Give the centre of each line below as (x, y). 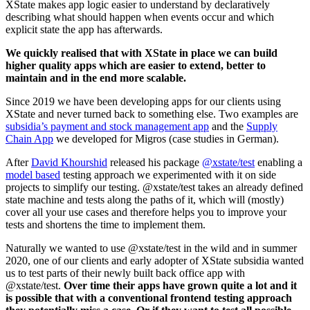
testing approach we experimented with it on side (168, 175)
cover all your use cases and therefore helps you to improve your (146, 212)
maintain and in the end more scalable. (96, 78)
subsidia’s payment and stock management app (107, 127)
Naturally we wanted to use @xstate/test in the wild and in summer (151, 248)
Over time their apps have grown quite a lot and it (180, 286)
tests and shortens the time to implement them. (106, 225)
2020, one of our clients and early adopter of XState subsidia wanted (155, 261)
